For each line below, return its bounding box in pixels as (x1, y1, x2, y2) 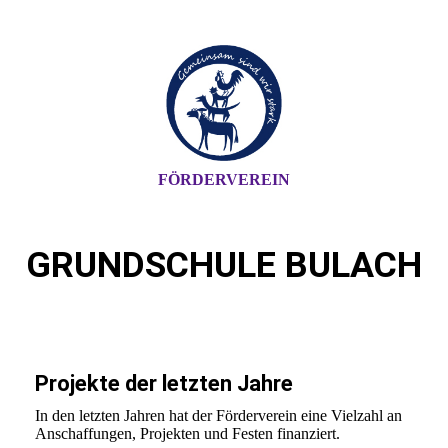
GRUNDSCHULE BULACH (26, 244, 422, 286)
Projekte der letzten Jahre (35, 371, 293, 396)
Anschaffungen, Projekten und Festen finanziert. (35, 425, 340, 443)
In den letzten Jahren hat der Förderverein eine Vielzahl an (35, 407, 402, 425)
